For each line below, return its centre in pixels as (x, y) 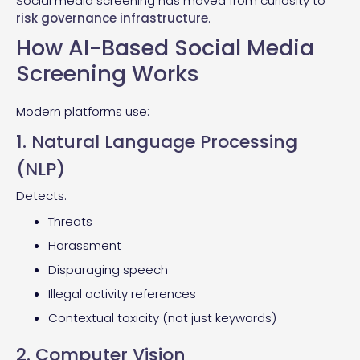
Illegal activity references (122, 293)
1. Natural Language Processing (157, 141)
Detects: (41, 195)
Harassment (85, 245)
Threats (70, 221)
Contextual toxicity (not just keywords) (162, 317)
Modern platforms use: (83, 111)
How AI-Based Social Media (165, 47)
